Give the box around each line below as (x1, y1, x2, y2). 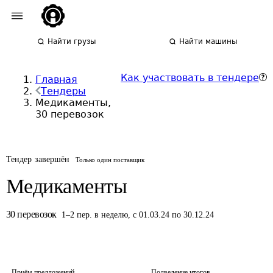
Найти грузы (48, 37, 96, 46)
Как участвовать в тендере (121, 72, 259, 83)
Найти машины (179, 37, 238, 46)
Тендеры (41, 85, 86, 97)
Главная (35, 74, 77, 85)
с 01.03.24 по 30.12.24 (133, 210, 214, 219)
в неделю (94, 210, 128, 219)
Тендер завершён (6, 155, 70, 164)
